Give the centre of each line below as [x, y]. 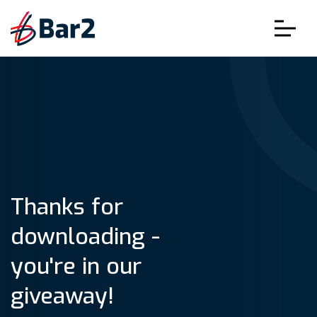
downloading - [85, 236]
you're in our [76, 266]
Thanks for [67, 207]
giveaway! [62, 296]
